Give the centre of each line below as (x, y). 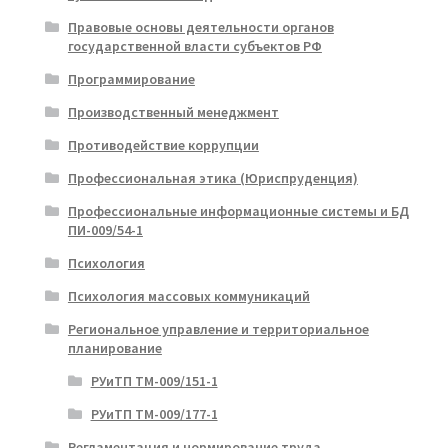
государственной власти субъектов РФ (194, 45)
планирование (114, 347)
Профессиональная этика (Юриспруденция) (212, 177)
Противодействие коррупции (163, 144)
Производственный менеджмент (173, 111)
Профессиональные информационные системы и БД (238, 210)
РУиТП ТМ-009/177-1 (154, 413)
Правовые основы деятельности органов (200, 26)
